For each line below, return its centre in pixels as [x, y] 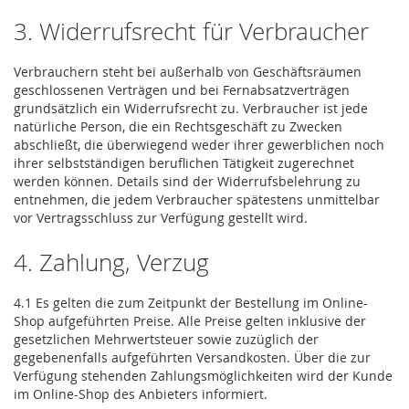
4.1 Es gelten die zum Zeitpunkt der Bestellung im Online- [191, 303]
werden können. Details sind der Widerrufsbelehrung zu [187, 182]
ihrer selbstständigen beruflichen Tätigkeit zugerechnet [184, 163]
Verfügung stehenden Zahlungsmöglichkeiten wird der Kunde [203, 376]
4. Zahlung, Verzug [111, 263]
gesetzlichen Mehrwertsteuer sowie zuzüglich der [166, 340]
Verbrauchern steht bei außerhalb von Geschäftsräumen [188, 72]
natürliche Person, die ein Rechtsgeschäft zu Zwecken [178, 127]
